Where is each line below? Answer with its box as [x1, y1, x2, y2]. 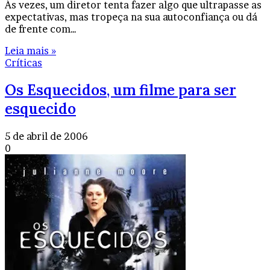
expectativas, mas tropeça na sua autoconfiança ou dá [5, 10, 257, 23]
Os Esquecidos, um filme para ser [5, 80, 236, 99]
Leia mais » [5, 44, 56, 57]
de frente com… [5, 22, 77, 35]
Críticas [5, 56, 42, 69]
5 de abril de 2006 [5, 130, 88, 142]
